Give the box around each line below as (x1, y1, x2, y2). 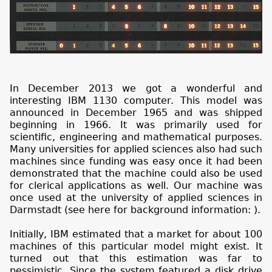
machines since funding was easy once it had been (10, 155, 262, 168)
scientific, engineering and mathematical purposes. (10, 131, 262, 143)
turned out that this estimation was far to (10, 253, 262, 265)
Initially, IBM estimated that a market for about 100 (10, 228, 262, 240)
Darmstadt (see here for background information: (10, 204, 254, 216)
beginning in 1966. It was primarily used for (10, 119, 262, 131)
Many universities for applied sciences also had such (10, 143, 262, 155)
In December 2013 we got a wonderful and (10, 83, 262, 95)
